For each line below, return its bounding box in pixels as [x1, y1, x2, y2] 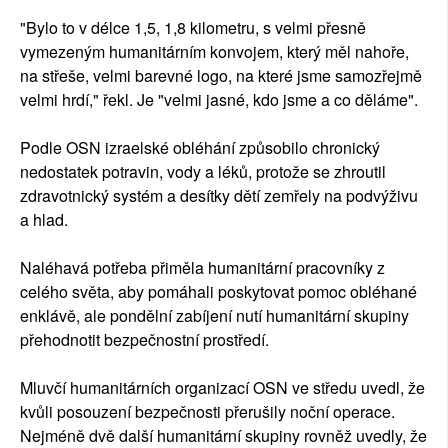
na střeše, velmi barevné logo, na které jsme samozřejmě [20, 64, 422, 88]
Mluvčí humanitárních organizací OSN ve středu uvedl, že [20, 376, 425, 400]
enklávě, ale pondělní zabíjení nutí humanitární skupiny [20, 304, 409, 328]
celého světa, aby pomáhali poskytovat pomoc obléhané [20, 280, 417, 304]
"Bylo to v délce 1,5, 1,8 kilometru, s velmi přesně [20, 16, 366, 40]
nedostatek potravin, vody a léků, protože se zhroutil [20, 160, 386, 184]
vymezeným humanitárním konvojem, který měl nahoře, [20, 40, 409, 64]
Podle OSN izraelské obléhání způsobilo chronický [20, 136, 380, 160]
